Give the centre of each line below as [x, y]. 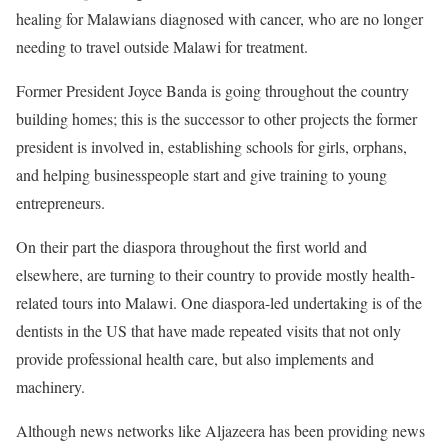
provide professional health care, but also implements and [195, 358]
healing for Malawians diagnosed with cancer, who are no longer [219, 18]
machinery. [50, 386]
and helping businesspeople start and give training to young [201, 174]
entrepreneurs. [60, 202]
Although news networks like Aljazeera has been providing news [220, 430]
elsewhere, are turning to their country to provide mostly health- [215, 274]
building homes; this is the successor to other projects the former [216, 118]
